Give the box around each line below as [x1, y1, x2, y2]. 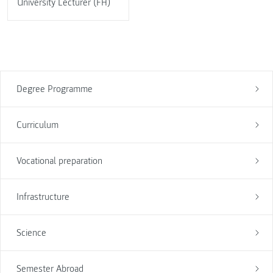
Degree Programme [16, 83, 93, 96]
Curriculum [16, 119, 58, 132]
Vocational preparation [16, 155, 102, 168]
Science [16, 227, 46, 239]
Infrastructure [16, 191, 69, 204]
